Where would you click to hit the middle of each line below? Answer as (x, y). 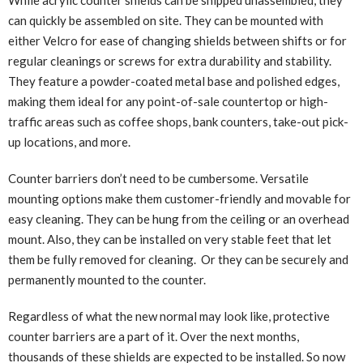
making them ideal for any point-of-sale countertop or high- (168, 102)
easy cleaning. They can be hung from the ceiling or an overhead (179, 219)
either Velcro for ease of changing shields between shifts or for (177, 41)
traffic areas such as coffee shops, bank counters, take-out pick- (178, 122)
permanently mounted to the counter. (108, 280)
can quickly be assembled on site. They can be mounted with (166, 21)
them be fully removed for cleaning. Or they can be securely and (178, 260)
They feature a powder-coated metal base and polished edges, (174, 81)
